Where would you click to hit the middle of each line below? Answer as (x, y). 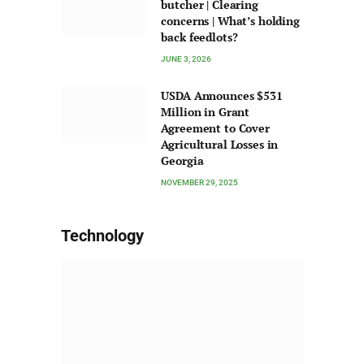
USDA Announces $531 (222, 96)
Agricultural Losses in (220, 145)
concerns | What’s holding (230, 21)
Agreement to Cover (215, 128)
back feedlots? (199, 37)
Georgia (182, 161)
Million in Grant (206, 112)
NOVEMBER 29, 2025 (200, 183)
